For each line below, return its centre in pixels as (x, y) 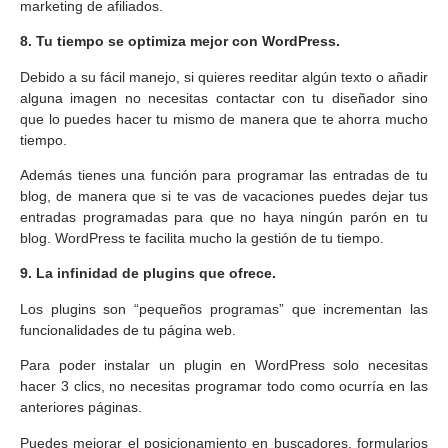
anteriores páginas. (81, 407)
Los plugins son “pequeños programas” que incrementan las (224, 308)
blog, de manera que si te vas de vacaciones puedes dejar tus (224, 195)
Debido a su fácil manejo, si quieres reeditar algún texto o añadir (224, 76)
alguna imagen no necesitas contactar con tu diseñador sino (224, 97)
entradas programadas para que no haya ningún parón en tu (224, 216)
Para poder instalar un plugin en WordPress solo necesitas (224, 365)
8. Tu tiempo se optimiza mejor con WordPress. (180, 41)
